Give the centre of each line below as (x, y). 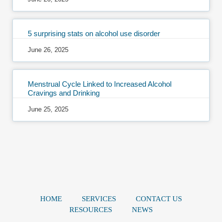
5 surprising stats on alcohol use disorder (94, 33)
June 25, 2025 (48, 109)
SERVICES (99, 198)
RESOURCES (91, 209)
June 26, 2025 (48, 50)
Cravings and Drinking (64, 93)
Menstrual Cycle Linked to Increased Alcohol (100, 84)
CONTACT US (159, 198)
